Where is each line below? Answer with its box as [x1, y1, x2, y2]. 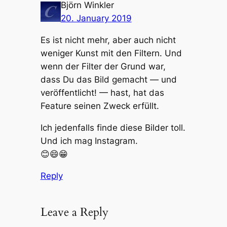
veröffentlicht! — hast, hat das [40, 87, 164, 98]
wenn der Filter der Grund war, [40, 61, 166, 71]
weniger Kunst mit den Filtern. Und [40, 48, 182, 58]
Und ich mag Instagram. [40, 135, 138, 146]
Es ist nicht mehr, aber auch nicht [40, 34, 176, 45]
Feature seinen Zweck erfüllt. [40, 100, 159, 111]
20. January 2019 [60, 13, 132, 24]
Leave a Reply [40, 204, 108, 220]
